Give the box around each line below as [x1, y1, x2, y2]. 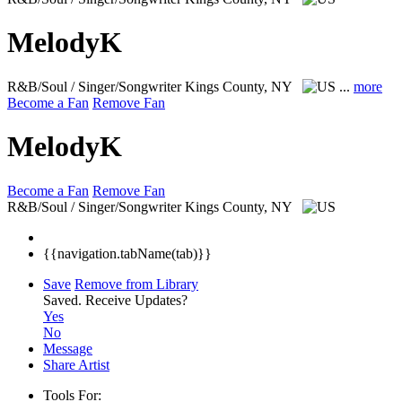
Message [43, 340, 92, 356]
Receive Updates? [85, 292, 188, 308]
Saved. [43, 292, 85, 308]
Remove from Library [74, 275, 198, 292]
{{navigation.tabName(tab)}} [43, 245, 212, 261]
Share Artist [43, 356, 109, 372]
